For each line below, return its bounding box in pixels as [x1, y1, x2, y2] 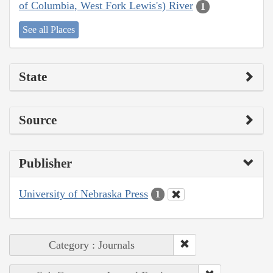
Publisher [19, 155, 72, 171]
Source [19, 112, 57, 127]
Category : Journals [49, 239, 135, 252]
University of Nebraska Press [19, 187, 148, 200]
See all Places [23, 24, 75, 35]
